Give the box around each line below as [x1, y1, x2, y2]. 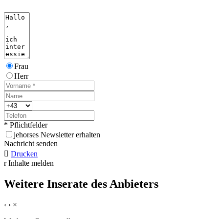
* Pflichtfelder [4, 121, 47, 130]
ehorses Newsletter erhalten [16, 131, 100, 139]
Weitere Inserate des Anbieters [4, 177, 158, 191]
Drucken [11, 150, 38, 158]
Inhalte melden [8, 159, 54, 168]
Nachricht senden [4, 139, 58, 148]
